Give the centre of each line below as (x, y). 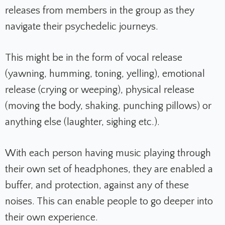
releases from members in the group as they (100, 11)
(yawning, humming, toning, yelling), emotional (105, 74)
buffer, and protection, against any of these (97, 186)
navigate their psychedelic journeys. (82, 27)
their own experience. (51, 218)
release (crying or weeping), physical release (100, 90)
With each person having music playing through (108, 153)
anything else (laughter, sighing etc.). (84, 122)
